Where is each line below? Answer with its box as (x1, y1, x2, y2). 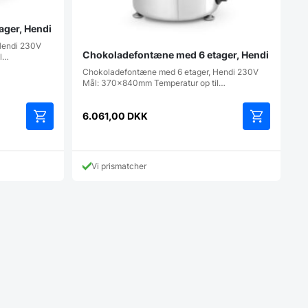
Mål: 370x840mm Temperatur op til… (82, 77, 225, 88)
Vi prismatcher (91, 160, 146, 171)
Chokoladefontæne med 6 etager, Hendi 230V (82, 66, 258, 77)
